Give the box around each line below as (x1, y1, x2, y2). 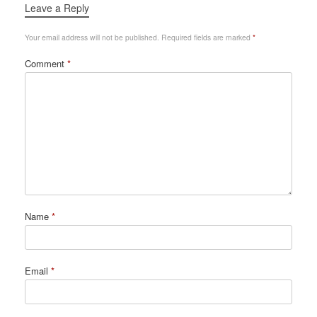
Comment (25, 56, 67, 70)
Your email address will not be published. (25, 31, 159, 42)
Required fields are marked (161, 31, 253, 42)
